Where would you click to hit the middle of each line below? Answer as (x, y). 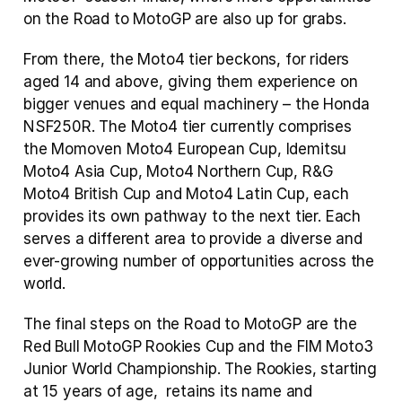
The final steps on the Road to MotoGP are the (190, 324)
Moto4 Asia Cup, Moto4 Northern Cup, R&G (179, 171)
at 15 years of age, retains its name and (168, 391)
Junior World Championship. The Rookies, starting (200, 369)
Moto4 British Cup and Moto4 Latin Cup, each (186, 194)
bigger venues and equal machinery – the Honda (197, 104)
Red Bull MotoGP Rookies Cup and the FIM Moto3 (198, 346)
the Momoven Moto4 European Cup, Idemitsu (185, 149)
